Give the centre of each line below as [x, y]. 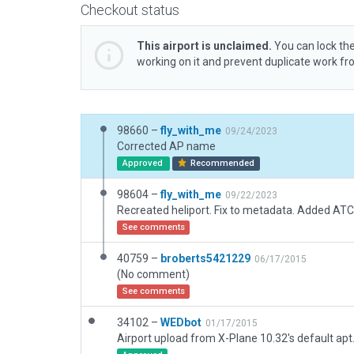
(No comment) [153, 274]
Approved [143, 163]
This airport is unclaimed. [204, 46]
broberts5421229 [205, 258]
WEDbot [181, 322]
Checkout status [130, 10]
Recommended [222, 163]
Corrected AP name [166, 146]
